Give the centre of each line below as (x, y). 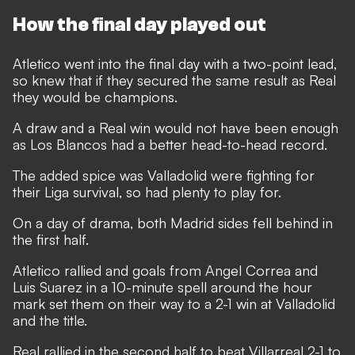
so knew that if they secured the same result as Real (174, 80)
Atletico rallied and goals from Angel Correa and (165, 270)
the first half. (53, 239)
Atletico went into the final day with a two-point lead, (175, 63)
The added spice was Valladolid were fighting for (164, 175)
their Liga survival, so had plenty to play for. (147, 192)
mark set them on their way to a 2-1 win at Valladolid (174, 303)
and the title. (50, 320)
